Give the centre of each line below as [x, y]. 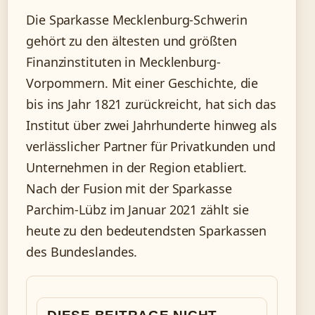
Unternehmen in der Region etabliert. [137, 167]
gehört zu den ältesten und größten [131, 41]
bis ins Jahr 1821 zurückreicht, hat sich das [151, 104]
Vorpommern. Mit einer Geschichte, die [142, 83]
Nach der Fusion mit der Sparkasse [129, 188]
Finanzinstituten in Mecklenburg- [123, 62]
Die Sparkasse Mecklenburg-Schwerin [137, 20]
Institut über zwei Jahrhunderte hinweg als [152, 125]
